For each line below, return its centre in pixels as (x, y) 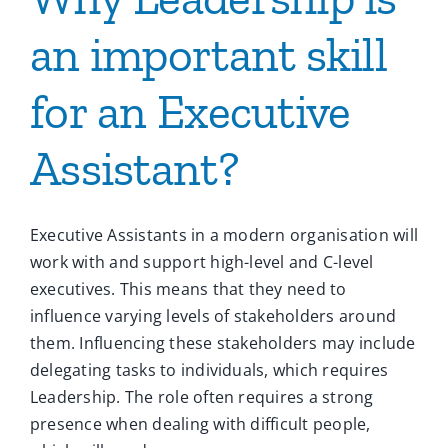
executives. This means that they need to (188, 289)
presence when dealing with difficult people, (200, 424)
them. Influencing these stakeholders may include (223, 343)
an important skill (209, 55)
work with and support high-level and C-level (202, 262)
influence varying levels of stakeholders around (213, 316)
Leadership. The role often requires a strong (202, 397)
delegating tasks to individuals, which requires (209, 370)
